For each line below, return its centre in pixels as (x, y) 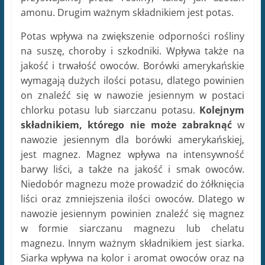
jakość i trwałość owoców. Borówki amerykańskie (132, 66)
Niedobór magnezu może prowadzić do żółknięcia (132, 184)
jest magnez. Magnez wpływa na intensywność (132, 155)
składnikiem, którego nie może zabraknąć (126, 125)
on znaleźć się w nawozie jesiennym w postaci (132, 96)
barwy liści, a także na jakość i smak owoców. (132, 169)
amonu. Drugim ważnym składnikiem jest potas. (127, 13)
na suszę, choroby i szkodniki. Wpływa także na (132, 51)
